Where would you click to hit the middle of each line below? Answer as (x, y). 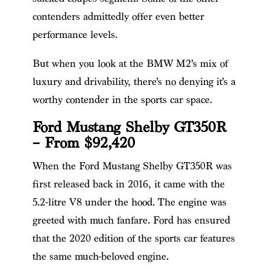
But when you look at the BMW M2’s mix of (130, 63)
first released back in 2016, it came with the (128, 184)
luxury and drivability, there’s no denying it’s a (134, 81)
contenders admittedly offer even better (118, 16)
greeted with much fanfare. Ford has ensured (131, 220)
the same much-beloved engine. (100, 256)
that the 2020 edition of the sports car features (133, 238)
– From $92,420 (83, 143)
